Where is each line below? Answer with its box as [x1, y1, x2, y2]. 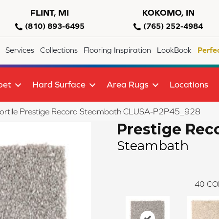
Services [5, 45, 35, 55]
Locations [170, 79, 208, 90]
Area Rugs [107, 79, 149, 90]
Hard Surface [32, 79, 86, 90]
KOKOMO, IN [142, 7, 195, 18]
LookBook [157, 45, 192, 55]
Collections [40, 45, 78, 55]
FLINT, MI [30, 7, 69, 18]
